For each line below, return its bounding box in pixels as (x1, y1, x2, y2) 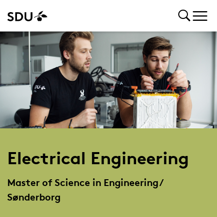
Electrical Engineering (7, 148, 189, 169)
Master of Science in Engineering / (7, 176, 162, 188)
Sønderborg (7, 191, 61, 203)
